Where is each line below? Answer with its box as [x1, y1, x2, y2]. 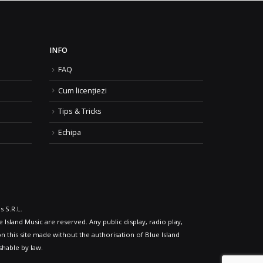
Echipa [58, 127, 81, 138]
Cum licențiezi [58, 85, 107, 96]
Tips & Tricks [58, 106, 102, 117]
